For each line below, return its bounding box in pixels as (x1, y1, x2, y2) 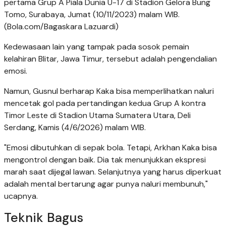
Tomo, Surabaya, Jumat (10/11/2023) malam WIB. (4, 9, 180, 20)
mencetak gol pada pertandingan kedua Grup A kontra (4, 97, 206, 108)
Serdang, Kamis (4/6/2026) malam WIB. (4, 122, 146, 133)
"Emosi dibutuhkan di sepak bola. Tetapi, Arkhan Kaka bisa (4, 142, 217, 153)
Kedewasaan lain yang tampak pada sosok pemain (4, 41, 189, 52)
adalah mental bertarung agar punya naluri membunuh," (4, 178, 208, 189)
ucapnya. (4, 190, 38, 201)
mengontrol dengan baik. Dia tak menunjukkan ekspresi (4, 154, 206, 165)
